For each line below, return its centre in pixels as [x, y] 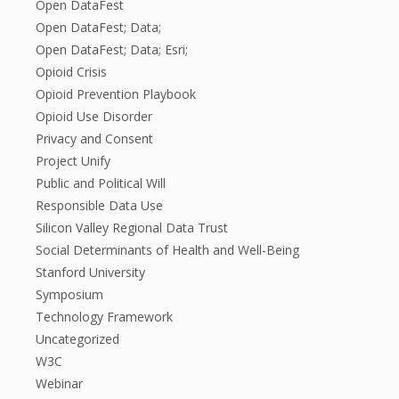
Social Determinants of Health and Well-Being [167, 250]
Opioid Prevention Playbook [116, 94]
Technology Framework [104, 317]
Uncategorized [77, 339]
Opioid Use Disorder [94, 116]
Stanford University [90, 272]
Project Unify [73, 161]
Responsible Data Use [99, 205]
